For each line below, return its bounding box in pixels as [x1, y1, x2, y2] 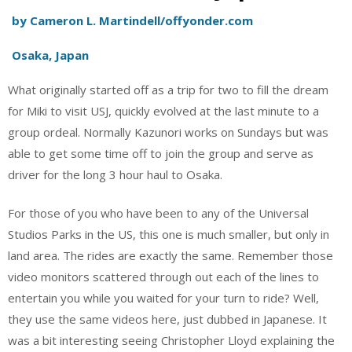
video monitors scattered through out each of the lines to [8, 269, 319, 284]
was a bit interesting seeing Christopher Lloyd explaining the [8, 332, 335, 348]
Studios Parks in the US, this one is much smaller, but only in [8, 226, 329, 242]
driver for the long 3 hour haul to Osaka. [8, 166, 222, 182]
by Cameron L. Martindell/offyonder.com [11, 13, 253, 28]
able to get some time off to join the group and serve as [8, 145, 313, 161]
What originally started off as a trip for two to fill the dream [8, 81, 328, 97]
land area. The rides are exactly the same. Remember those [8, 247, 333, 263]
